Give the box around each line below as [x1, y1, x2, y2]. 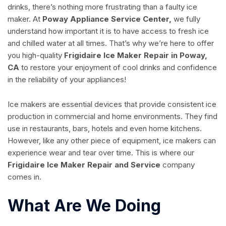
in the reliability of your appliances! [8, 74, 126, 84]
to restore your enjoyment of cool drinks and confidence [19, 62, 217, 72]
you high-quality [8, 50, 64, 60]
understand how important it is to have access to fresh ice [8, 26, 209, 36]
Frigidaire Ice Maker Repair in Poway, [64, 50, 207, 60]
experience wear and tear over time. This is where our [8, 147, 194, 157]
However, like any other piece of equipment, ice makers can [8, 135, 216, 145]
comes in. [8, 172, 41, 182]
